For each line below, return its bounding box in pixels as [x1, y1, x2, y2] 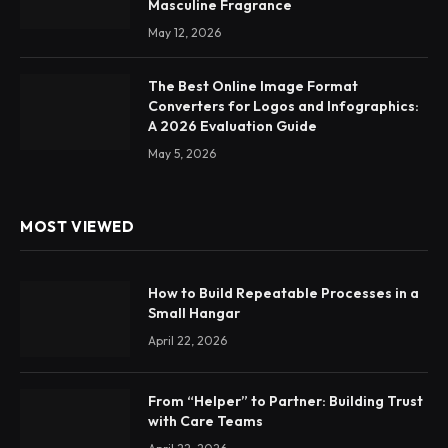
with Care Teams [148, 412, 263, 431]
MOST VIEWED [20, 217, 135, 237]
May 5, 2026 [148, 146, 216, 162]
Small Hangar [148, 304, 240, 323]
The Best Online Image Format [148, 77, 358, 96]
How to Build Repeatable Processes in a [148, 284, 419, 303]
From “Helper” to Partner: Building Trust [148, 392, 423, 411]
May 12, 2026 [148, 25, 221, 41]
